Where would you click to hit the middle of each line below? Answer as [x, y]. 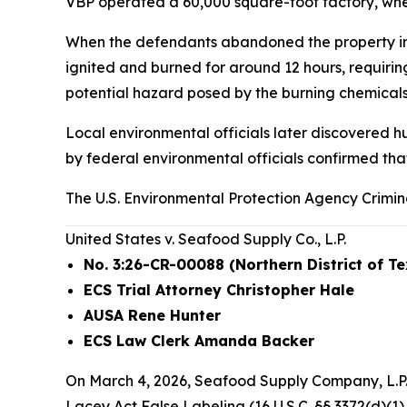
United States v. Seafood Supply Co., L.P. [206, 239]
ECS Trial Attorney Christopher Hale [219, 290]
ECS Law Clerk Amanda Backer [199, 341]
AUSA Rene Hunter [152, 315]
